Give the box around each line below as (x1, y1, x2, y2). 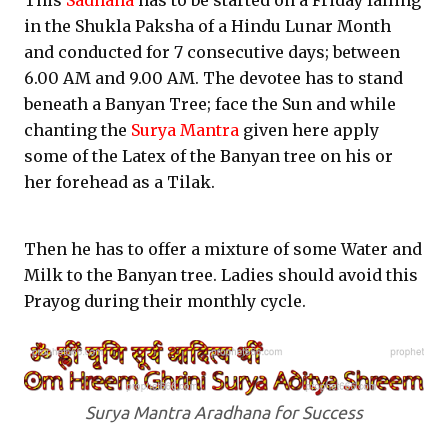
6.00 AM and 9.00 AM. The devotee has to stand (24, 68, 403, 88)
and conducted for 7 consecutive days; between (24, 42, 400, 62)
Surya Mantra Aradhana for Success (85, 403, 363, 422)
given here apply (239, 120, 379, 140)
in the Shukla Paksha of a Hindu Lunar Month (24, 16, 391, 36)
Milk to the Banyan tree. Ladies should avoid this (24, 265, 418, 285)
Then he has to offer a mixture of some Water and (24, 239, 422, 259)
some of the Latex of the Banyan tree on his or (24, 146, 393, 166)
